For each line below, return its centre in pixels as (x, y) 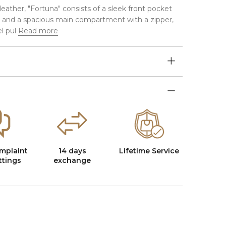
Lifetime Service (149, 151)
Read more (38, 31)
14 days (72, 151)
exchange (72, 160)
